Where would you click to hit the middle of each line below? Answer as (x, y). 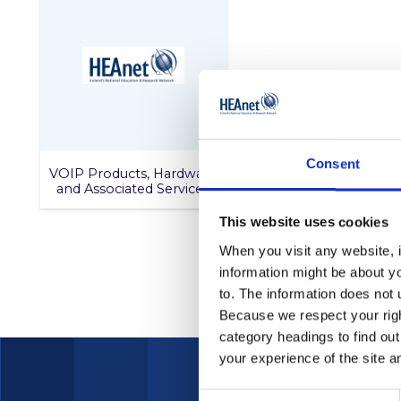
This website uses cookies (303, 222)
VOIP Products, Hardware (133, 174)
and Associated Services (133, 189)
